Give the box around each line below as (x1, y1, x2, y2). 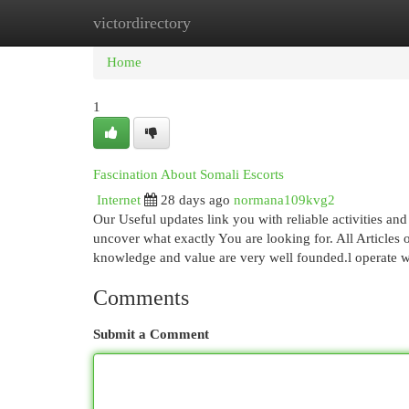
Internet (97, 193, 141, 207)
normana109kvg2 (234, 193, 335, 207)
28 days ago (161, 193, 230, 207)
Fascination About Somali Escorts (93, 167, 284, 182)
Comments (93, 286, 189, 309)
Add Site (309, 16, 359, 30)
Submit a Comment (93, 327, 209, 341)
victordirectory (93, 14, 191, 32)
